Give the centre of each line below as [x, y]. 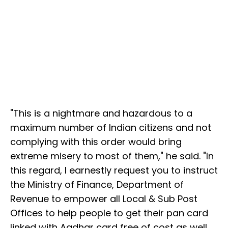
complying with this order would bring [96, 141]
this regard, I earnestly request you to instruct [114, 170]
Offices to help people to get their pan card [109, 213]
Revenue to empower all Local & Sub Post [104, 198]
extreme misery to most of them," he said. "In [112, 156]
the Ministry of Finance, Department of [97, 184]
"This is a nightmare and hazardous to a [101, 113]
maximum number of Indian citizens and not [111, 127]
